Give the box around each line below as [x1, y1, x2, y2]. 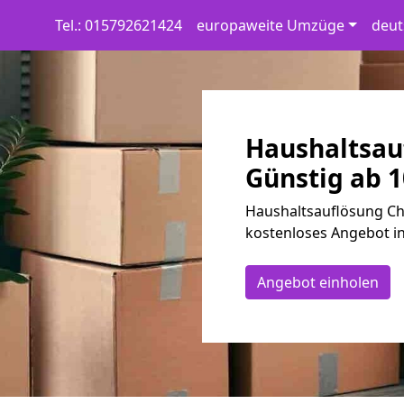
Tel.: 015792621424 [54, 15, 182, 35]
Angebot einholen [257, 272, 379, 292]
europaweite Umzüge [196, 15, 344, 35]
